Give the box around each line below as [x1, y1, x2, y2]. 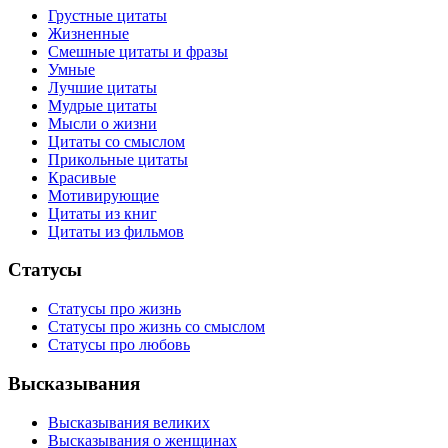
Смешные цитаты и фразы [48, 42, 228, 60]
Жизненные [48, 24, 129, 42]
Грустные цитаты [48, 6, 167, 24]
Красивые [48, 168, 116, 186]
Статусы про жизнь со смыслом [48, 318, 265, 336]
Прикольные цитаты [48, 150, 188, 168]
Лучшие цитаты [48, 78, 157, 96]
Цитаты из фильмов [48, 222, 184, 240]
